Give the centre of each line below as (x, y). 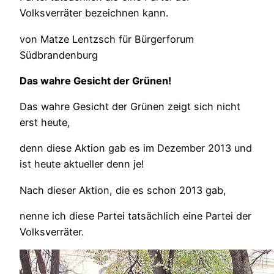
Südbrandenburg (59, 55)
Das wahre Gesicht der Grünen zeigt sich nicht (130, 107)
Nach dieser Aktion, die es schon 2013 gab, (123, 190)
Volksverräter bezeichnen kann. (94, 13)
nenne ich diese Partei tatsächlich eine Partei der (135, 216)
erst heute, (45, 123)
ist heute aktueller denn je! (82, 164)
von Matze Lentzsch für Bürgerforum (107, 39)
